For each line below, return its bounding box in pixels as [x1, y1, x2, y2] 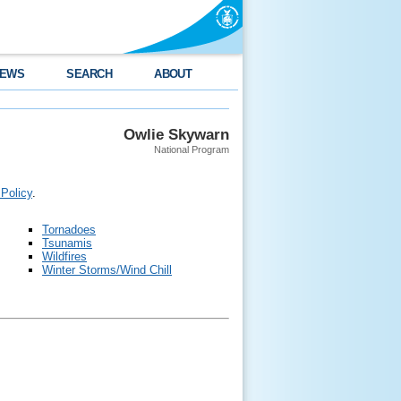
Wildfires [42, 250, 87, 263]
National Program [154, 144, 229, 155]
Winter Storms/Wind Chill [42, 263, 172, 277]
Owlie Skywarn [124, 125, 229, 143]
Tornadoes [42, 223, 96, 236]
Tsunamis [42, 236, 92, 250]
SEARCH [66, 67, 113, 81]
